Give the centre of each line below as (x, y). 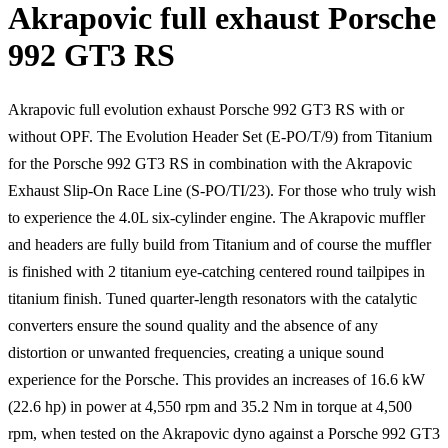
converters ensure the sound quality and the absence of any (193, 325)
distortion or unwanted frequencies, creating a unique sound (196, 352)
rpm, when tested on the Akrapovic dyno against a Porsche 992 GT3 (224, 433)
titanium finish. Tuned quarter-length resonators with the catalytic (212, 298)
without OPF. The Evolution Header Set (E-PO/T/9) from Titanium (220, 136)
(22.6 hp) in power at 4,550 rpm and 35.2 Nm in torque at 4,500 (210, 406)
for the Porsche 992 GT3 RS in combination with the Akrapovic (210, 163)
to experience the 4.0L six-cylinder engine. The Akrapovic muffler (216, 217)
